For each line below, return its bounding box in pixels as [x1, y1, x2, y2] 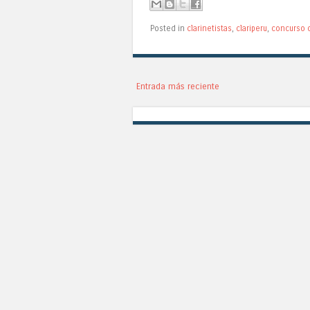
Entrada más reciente [136, 81, 219, 92]
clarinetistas [187, 24, 232, 34]
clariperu [236, 24, 267, 34]
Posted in [150, 24, 187, 34]
